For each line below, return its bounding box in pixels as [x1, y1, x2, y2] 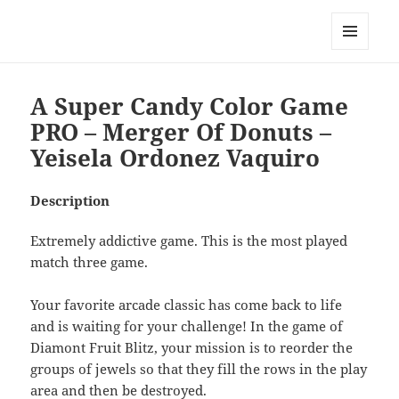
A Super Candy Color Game [30, 90, 349, 123]
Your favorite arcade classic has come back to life [30, 296, 343, 314]
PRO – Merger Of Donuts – [30, 116, 332, 149]
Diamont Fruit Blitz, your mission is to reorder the [30, 338, 354, 357]
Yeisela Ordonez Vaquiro [30, 142, 321, 175]
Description [30, 191, 110, 210]
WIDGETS [331, 79, 382, 94]
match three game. [30, 253, 149, 272]
